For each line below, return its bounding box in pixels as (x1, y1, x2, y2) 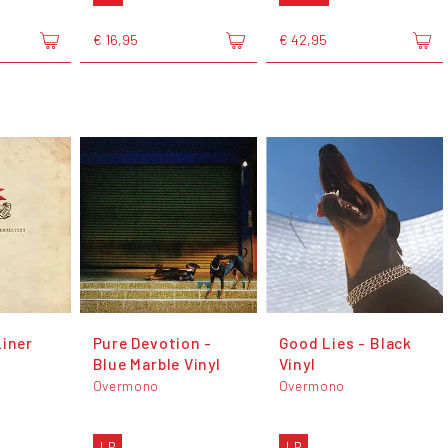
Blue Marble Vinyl (92, 353, 221, 373)
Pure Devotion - (92, 332, 213, 352)
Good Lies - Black (278, 332, 412, 352)
